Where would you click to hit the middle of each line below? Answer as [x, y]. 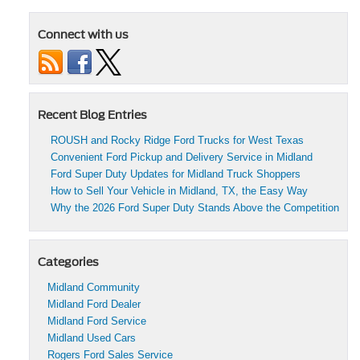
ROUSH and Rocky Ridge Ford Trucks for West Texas [177, 141]
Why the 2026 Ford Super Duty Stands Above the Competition [195, 208]
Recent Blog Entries [92, 115]
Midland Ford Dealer [94, 305]
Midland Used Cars [92, 338]
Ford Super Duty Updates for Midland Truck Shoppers [176, 174]
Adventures [272, 79]
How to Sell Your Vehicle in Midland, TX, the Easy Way [179, 191]
